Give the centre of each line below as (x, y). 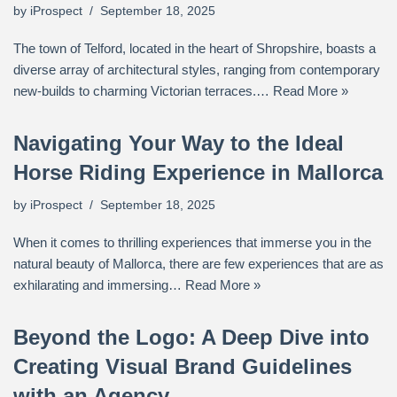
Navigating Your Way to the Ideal (179, 143)
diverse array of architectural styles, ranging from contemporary (197, 70)
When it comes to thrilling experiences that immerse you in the (192, 242)
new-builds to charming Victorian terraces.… (143, 91)
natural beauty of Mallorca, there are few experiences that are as (198, 264)
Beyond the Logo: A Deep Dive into (191, 337)
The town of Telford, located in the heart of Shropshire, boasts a (195, 48)
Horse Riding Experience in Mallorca (198, 172)
